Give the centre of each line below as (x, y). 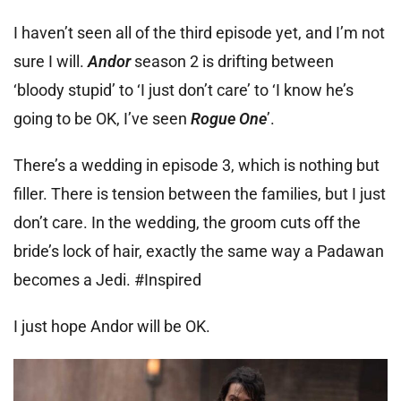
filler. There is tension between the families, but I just (200, 193)
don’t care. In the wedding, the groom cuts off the (187, 222)
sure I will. (51, 61)
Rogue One (229, 118)
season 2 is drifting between (234, 61)
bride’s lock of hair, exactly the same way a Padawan (199, 251)
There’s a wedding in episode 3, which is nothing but (196, 165)
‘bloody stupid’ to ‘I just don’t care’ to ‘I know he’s (183, 90)
